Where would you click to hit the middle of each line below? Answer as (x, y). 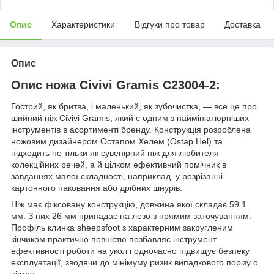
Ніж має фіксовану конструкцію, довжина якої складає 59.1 (129, 205)
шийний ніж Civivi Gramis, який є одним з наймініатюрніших (130, 118)
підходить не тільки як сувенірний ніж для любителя (115, 153)
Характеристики (83, 24)
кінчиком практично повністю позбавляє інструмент (114, 239)
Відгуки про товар (170, 24)
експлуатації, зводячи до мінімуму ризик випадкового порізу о (135, 263)
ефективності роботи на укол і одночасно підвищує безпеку (130, 251)
